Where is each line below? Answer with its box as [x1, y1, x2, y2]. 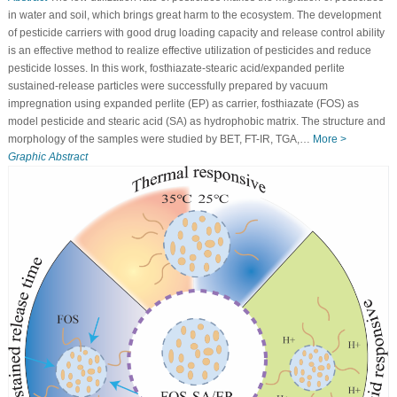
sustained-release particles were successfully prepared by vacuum [7, 80, 328, 93]
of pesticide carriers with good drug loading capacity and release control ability [7, 27, 385, 40]
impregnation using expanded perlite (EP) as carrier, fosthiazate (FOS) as [7, 97, 359, 111]
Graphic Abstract [7, 151, 88, 164]
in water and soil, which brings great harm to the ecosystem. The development [7, 9, 381, 22]
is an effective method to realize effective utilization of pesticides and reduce [7, 44, 371, 58]
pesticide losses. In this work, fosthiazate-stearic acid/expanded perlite [7, 62, 345, 75]
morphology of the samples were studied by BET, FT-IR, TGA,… [7, 133, 313, 146]
